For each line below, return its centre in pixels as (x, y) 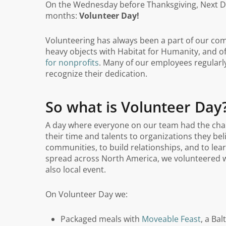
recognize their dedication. (96, 74)
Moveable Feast (171, 219)
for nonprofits (72, 63)
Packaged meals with (101, 219)
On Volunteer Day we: (87, 194)
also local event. (76, 169)
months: (62, 16)
